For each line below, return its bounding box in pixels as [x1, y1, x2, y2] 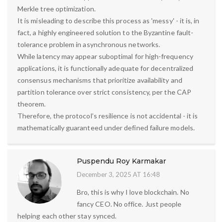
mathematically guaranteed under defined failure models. [17, 123, 195, 132]
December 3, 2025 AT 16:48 [77, 170, 160, 178]
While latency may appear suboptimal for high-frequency [17, 52, 193, 60]
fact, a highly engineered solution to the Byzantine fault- [17, 28, 194, 37]
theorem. [17, 99, 46, 108]
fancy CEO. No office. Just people [77, 199, 182, 208]
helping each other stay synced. [17, 211, 117, 220]
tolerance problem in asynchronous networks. [17, 40, 161, 49]
